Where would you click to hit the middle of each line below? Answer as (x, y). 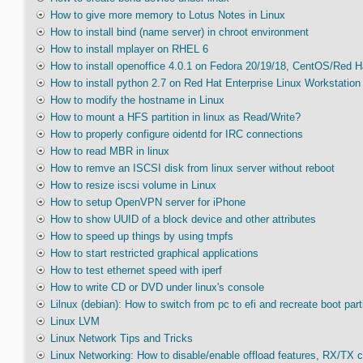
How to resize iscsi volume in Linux (133, 185)
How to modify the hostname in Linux (137, 100)
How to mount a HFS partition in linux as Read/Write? (175, 117)
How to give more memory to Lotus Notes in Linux (167, 15)
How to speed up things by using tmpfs (141, 236)
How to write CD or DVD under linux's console (157, 287)
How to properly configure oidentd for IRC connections (176, 134)
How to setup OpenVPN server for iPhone (147, 202)
